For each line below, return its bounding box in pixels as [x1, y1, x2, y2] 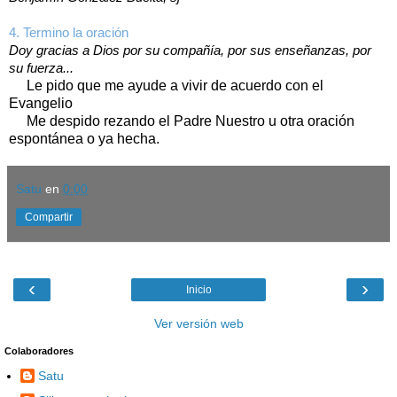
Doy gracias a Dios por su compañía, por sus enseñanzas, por [9, 43, 371, 58]
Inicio [185, 283, 212, 296]
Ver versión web [153, 315, 244, 331]
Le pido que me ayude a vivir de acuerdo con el [9, 77, 323, 93]
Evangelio [9, 95, 73, 111]
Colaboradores [4, 345, 74, 356]
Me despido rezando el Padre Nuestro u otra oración [9, 113, 354, 128]
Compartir [25, 210, 73, 223]
